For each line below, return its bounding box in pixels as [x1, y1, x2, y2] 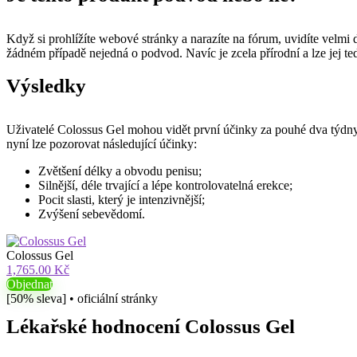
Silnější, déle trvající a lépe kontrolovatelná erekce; [38, 178, 292, 192]
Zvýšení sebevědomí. [38, 207, 145, 221]
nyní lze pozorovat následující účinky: [6, 137, 197, 151]
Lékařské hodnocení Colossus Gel [6, 316, 295, 337]
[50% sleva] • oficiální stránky [6, 292, 158, 305]
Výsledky [6, 75, 86, 96]
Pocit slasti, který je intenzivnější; [38, 193, 205, 206]
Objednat [6, 277, 53, 291]
